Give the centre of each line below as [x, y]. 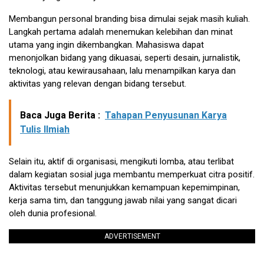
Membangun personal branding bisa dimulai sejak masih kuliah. [129, 19]
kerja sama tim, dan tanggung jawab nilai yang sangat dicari [123, 200]
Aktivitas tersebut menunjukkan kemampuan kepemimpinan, [124, 187]
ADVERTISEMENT [132, 236]
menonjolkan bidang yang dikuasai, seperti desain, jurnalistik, [125, 57]
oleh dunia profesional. [53, 213]
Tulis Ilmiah [45, 129]
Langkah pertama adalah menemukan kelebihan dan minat [121, 32]
